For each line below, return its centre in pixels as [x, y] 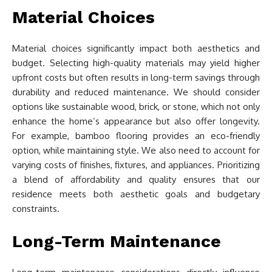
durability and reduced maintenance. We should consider [136, 92]
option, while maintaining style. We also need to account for [136, 150]
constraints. [36, 209]
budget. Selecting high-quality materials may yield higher [136, 63]
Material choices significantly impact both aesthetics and [136, 48]
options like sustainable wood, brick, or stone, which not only [136, 107]
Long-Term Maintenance [117, 241]
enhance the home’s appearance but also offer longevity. [136, 121]
